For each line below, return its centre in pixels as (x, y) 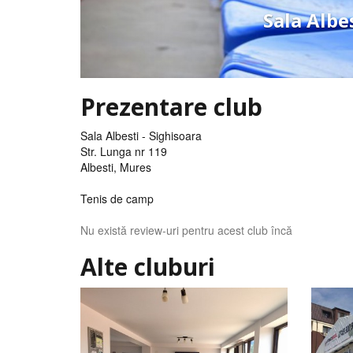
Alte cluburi (148, 267)
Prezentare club (171, 107)
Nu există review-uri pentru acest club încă (186, 230)
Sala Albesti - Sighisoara (141, 136)
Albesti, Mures (116, 167)
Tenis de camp (117, 199)
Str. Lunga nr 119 (124, 151)
